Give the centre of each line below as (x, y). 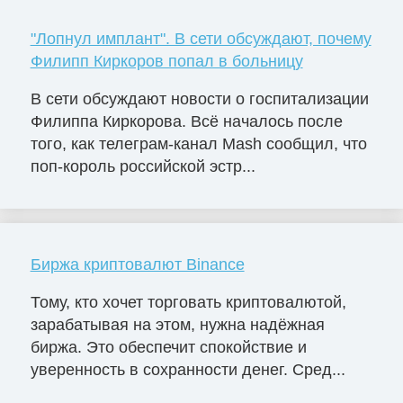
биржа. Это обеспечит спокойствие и (168, 347)
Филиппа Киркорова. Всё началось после (186, 122)
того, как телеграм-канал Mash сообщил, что (198, 144)
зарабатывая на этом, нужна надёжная (177, 324)
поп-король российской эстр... (143, 167)
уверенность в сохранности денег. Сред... (188, 369)
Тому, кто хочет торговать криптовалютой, (188, 302)
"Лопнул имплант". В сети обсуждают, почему (201, 39)
